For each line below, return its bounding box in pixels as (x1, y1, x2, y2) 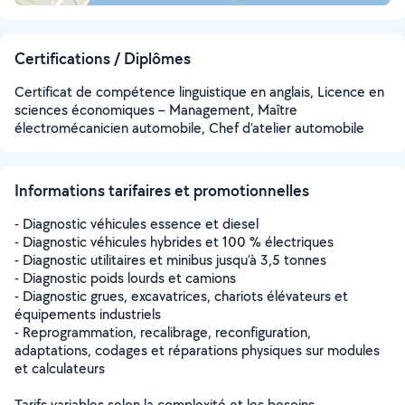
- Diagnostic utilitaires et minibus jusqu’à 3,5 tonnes (14, 250, 326, 269)
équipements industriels (14, 305, 161, 324)
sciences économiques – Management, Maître (14, 100, 297, 119)
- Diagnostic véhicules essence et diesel (14, 214, 259, 233)
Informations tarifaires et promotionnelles (14, 180, 309, 201)
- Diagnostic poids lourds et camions (14, 268, 236, 287)
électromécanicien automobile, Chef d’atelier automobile (14, 118, 364, 137)
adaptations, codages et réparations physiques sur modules (14, 341, 380, 360)
